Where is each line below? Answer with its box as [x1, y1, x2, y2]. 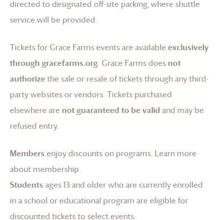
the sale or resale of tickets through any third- [47, 73, 209, 84]
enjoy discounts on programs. [45, 147, 155, 159]
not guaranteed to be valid [62, 104, 160, 115]
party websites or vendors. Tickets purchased [10, 88, 172, 100]
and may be [162, 104, 204, 115]
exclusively [168, 41, 209, 53]
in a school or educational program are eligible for [10, 194, 188, 206]
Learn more [155, 147, 196, 159]
